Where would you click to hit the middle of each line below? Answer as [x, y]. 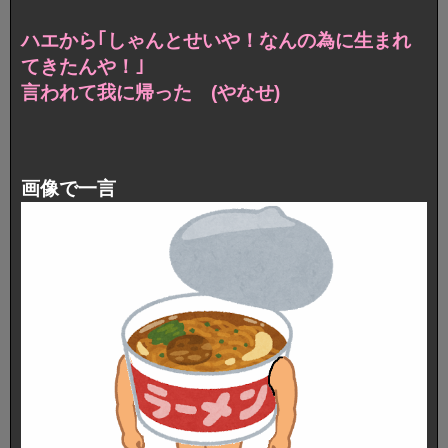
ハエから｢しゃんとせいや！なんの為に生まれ [216, 41]
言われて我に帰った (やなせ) [150, 93]
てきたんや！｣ [83, 67]
